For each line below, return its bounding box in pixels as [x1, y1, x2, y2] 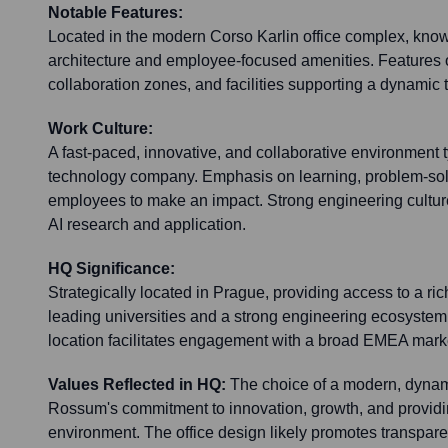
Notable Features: [48, 4, 183, 22]
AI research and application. [48, 216, 246, 234]
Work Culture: [48, 120, 153, 138]
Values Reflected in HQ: [48, 376, 226, 394]
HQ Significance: [48, 260, 175, 278]
